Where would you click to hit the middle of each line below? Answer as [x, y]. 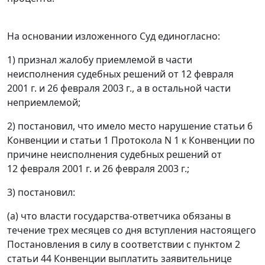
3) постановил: [41, 193]
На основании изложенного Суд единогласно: [114, 36]
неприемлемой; [44, 103]
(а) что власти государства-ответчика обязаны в [119, 216]
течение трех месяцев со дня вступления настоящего [132, 230]
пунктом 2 [217, 245]
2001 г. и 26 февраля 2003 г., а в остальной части [119, 88]
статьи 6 [233, 126]
